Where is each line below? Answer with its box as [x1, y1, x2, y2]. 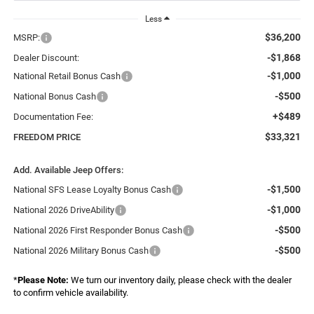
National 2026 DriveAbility [13, 205, 114, 216]
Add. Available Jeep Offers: [13, 165, 123, 176]
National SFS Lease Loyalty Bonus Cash [13, 184, 171, 196]
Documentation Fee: [13, 111, 93, 123]
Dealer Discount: [13, 53, 79, 64]
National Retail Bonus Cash [13, 71, 121, 82]
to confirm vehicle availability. [13, 287, 128, 299]
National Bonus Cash [13, 91, 96, 102]
